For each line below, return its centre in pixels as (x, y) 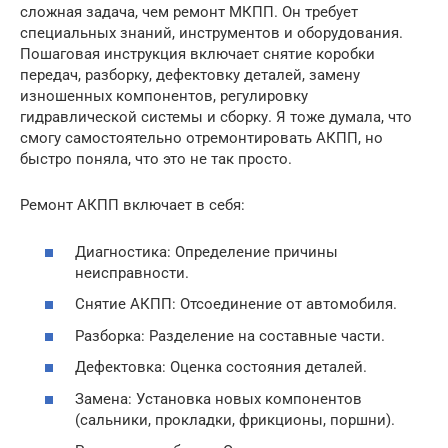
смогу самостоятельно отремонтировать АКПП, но (201, 138)
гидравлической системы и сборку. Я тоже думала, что (216, 117)
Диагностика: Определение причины (206, 251)
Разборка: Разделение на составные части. (230, 335)
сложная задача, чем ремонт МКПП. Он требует (189, 12)
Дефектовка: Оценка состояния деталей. (221, 367)
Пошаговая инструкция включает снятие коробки (197, 54)
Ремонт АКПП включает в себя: (132, 205)
